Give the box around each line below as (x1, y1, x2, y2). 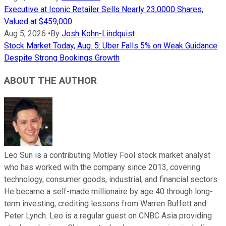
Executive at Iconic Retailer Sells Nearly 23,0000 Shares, (4, 5, 203, 15)
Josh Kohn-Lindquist (62, 29, 135, 39)
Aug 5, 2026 (4, 29, 46, 39)
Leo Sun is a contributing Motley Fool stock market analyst (4, 150, 210, 160)
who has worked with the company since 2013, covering (4, 162, 200, 172)
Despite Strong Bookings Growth (4, 53, 120, 63)
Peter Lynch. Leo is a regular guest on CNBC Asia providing (4, 210, 212, 220)
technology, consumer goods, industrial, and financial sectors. (4, 174, 219, 184)
